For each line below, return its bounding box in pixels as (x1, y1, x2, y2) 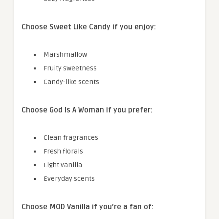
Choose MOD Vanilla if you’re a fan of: (22, 202, 153, 211)
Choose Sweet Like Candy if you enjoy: (22, 22, 156, 31)
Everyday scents (44, 175, 95, 183)
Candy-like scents (44, 78, 99, 86)
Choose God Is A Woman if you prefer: (22, 106, 153, 114)
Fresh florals (44, 147, 83, 155)
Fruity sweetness (44, 64, 97, 72)
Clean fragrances (44, 133, 98, 142)
